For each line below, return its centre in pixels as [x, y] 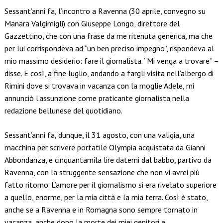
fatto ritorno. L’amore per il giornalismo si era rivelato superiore [110, 185]
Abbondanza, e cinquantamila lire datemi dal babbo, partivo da [108, 160]
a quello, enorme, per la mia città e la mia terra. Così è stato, [106, 197]
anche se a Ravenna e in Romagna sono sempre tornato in [101, 210]
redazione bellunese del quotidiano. [63, 111]
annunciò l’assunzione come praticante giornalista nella [97, 98]
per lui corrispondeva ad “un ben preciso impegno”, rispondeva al [109, 49]
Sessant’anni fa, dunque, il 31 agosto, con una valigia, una [99, 135]
